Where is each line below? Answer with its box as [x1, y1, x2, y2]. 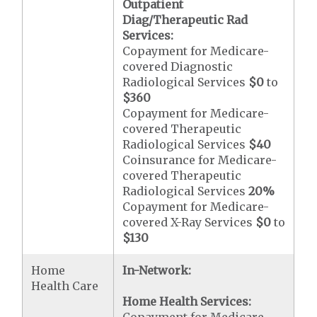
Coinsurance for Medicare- [122, 153, 277, 167]
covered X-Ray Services [122, 215, 256, 229]
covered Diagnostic [122, 59, 234, 74]
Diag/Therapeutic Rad [122, 13, 248, 27]
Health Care [31, 279, 99, 293]
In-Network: [122, 263, 192, 277]
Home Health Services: [122, 294, 252, 309]
